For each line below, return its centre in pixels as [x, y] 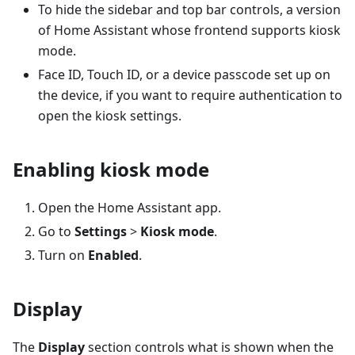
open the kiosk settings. [110, 116]
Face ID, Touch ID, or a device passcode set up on [184, 75]
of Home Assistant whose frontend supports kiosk [189, 31]
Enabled [113, 256]
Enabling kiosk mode [111, 170]
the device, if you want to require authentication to [190, 95]
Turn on [63, 256]
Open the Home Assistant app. [130, 208]
